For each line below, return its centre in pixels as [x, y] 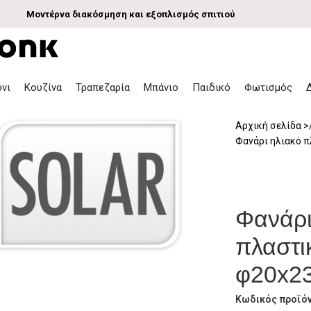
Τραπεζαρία [103, 87]
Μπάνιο [161, 87]
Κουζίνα [43, 87]
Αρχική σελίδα [270, 125]
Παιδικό [212, 87]
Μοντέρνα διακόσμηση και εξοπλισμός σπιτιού [130, 14]
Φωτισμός [269, 87]
